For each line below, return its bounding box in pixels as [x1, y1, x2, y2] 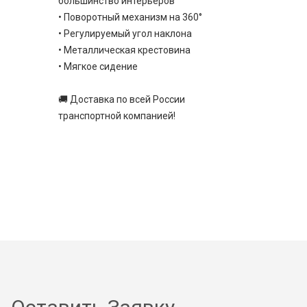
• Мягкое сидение [58, 61, 138, 73]
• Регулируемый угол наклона [58, 28, 192, 40]
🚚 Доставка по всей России [58, 94, 185, 106]
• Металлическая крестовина [58, 45, 191, 56]
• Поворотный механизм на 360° [58, 12, 202, 23]
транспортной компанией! [58, 110, 175, 122]
